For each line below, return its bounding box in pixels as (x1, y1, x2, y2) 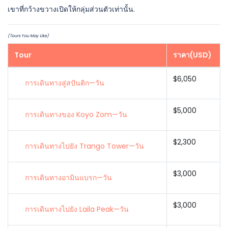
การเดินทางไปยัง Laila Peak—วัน (25, 204, 129, 214)
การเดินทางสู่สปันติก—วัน (25, 78, 104, 88)
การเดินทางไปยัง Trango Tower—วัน (25, 141, 144, 151)
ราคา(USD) (173, 50, 212, 60)
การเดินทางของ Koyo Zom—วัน (25, 109, 127, 120)
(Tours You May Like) (8, 33, 49, 39)
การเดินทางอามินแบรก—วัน (25, 173, 112, 183)
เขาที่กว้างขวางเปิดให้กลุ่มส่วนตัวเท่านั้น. (8, 4, 135, 14)
